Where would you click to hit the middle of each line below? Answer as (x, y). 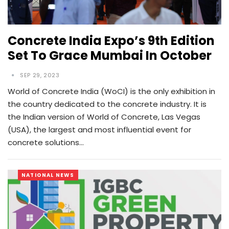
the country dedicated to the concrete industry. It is (107, 104)
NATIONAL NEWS (48, 175)
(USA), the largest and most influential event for (99, 130)
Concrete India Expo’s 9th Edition (111, 41)
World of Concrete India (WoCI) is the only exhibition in (111, 91)
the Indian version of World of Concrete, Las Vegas (104, 117)
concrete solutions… (46, 143)
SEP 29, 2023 (40, 75)
